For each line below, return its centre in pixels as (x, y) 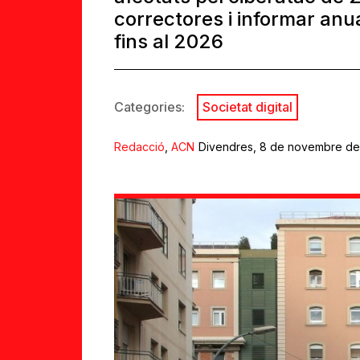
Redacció (139, 146)
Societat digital (247, 106)
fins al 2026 (169, 41)
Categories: (149, 106)
